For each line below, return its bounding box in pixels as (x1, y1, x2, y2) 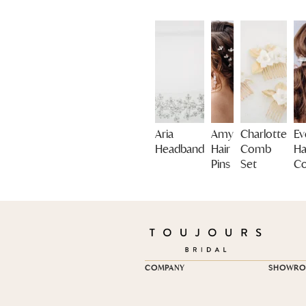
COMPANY (145, 262, 185, 273)
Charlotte (240, 126, 287, 141)
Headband (155, 141, 204, 156)
